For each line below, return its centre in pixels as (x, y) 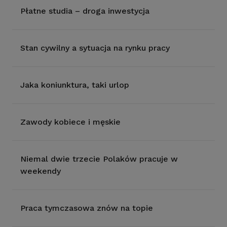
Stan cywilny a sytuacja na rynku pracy (95, 48)
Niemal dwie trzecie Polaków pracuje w (99, 159)
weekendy (41, 171)
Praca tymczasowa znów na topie (87, 208)
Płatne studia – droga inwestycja (85, 11)
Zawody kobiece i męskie (70, 122)
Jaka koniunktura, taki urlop (75, 85)
